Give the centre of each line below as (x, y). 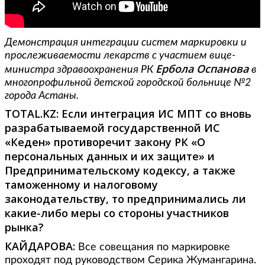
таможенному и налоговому (81, 184)
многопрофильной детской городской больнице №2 (128, 83)
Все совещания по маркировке (154, 247)
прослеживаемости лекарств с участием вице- (120, 55)
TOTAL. (24, 113)
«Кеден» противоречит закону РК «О (105, 142)
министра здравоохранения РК (80, 70)
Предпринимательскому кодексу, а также (120, 170)
